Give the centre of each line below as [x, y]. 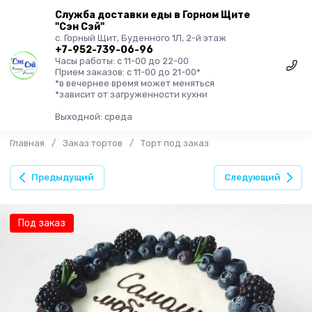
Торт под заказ [175, 143]
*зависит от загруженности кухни [131, 94]
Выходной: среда [94, 116]
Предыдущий [63, 177]
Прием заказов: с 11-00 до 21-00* [128, 72]
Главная [27, 143]
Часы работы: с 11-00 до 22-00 [122, 61]
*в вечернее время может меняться [135, 83]
